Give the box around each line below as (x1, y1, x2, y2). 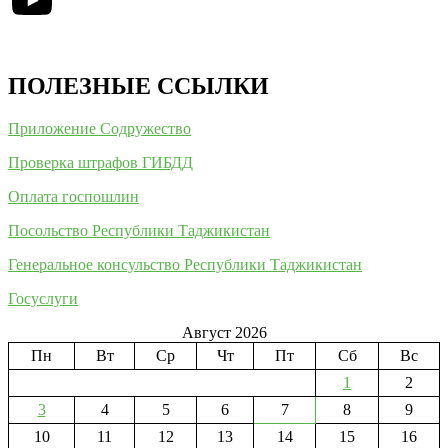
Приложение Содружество (8, 120, 191, 138)
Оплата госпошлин (8, 188, 139, 206)
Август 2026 (181, 324, 267, 342)
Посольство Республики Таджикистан (8, 222, 270, 240)
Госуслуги (8, 290, 78, 308)
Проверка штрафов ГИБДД (8, 154, 193, 172)
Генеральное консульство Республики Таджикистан (8, 256, 362, 274)
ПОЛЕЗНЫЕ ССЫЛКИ (8, 73, 269, 100)
